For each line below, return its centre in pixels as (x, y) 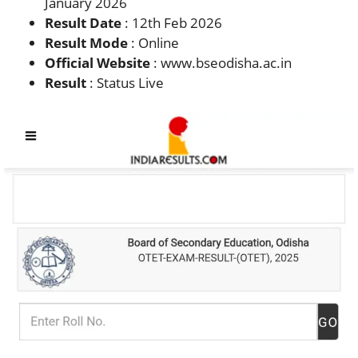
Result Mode (86, 42)
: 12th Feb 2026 (172, 22)
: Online (153, 42)
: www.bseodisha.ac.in (221, 62)
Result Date (83, 22)
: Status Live (125, 82)
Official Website (97, 62)
